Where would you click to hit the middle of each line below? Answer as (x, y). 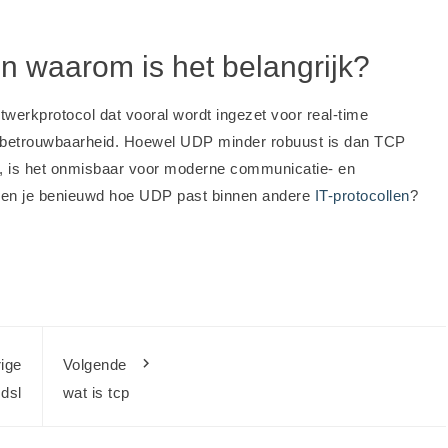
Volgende (94, 365)
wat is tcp (96, 393)
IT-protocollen (362, 196)
